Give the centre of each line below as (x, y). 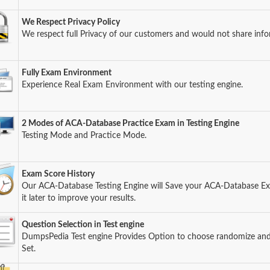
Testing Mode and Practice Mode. (84, 136)
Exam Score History (58, 174)
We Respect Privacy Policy (71, 22)
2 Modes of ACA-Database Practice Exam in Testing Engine (131, 124)
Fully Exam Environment (67, 73)
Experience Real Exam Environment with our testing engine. (133, 85)
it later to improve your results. (79, 198)
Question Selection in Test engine (83, 225)
